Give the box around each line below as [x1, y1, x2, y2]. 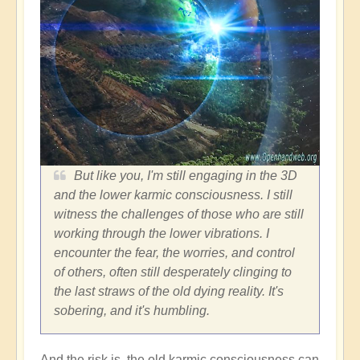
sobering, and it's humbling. [54, 304, 210, 318]
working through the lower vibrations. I [54, 227, 269, 241]
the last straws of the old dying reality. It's [54, 284, 284, 299]
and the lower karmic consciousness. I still [54, 188, 292, 202]
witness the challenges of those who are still [54, 207, 304, 222]
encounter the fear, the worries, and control [54, 246, 295, 260]
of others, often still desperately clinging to [54, 265, 292, 280]
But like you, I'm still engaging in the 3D [74, 169, 297, 183]
